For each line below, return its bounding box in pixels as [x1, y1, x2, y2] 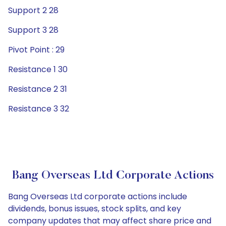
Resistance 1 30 [8, 64, 68, 75]
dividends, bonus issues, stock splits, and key [8, 203, 181, 214]
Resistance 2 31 [8, 83, 67, 95]
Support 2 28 [8, 5, 59, 16]
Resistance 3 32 [8, 103, 69, 115]
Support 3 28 [8, 24, 59, 36]
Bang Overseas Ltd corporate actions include [8, 191, 187, 202]
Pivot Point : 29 [8, 44, 65, 55]
